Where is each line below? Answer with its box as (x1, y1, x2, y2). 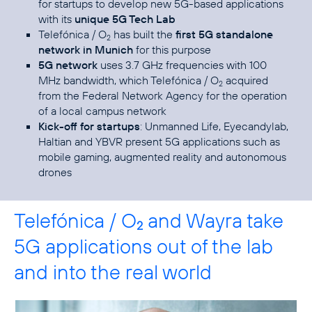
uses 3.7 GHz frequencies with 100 (97, 57, 267, 72)
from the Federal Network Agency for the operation (38, 88, 287, 102)
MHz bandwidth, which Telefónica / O (38, 72, 219, 87)
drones (38, 164, 72, 179)
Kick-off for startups (38, 118, 140, 133)
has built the (111, 26, 175, 41)
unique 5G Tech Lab (75, 11, 175, 26)
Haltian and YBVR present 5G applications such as (38, 134, 280, 148)
